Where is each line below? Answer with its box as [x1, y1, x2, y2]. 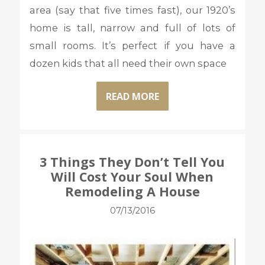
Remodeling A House [64, 183, 200, 200]
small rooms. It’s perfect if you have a [29, 40, 236, 52]
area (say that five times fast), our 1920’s [29, 4, 236, 17]
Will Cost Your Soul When [51, 168, 214, 185]
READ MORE [105, 89, 159, 103]
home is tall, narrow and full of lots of [29, 22, 236, 34]
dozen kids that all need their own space [29, 57, 227, 70]
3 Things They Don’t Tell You [40, 153, 225, 170]
